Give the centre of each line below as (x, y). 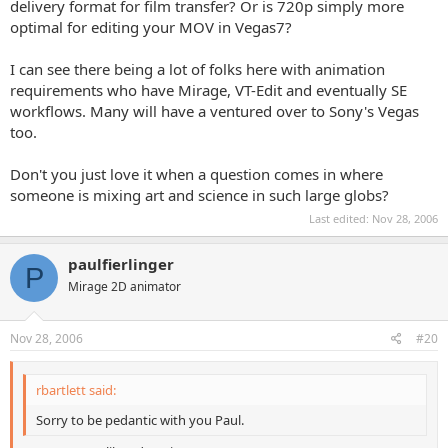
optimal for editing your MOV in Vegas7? (151, 26)
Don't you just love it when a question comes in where (196, 173)
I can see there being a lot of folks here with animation (197, 68)
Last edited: (340, 218)
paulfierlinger (121, 264)
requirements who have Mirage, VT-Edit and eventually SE (208, 89)
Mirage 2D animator (124, 286)
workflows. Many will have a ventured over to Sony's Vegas (214, 110)
